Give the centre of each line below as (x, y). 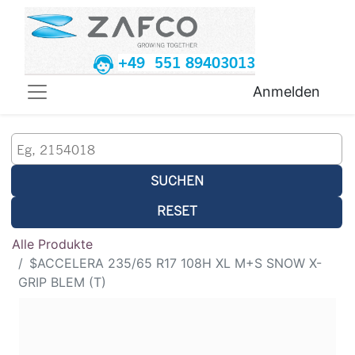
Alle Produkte (52, 244)
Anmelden (286, 92)
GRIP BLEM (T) (62, 282)
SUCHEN (177, 181)
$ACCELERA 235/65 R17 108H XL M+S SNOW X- (176, 263)
